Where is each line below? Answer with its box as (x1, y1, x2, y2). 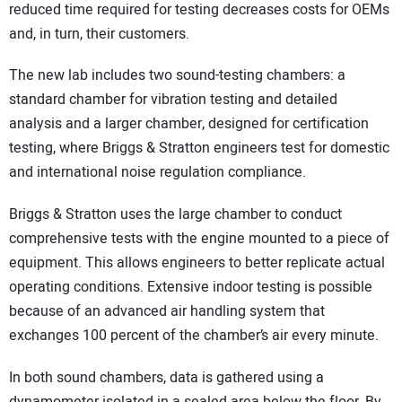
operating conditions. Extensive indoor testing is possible (9, 275, 372, 298)
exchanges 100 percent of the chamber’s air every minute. (9, 324, 379, 346)
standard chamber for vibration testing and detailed (9, 89, 337, 111)
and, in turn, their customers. (9, 22, 189, 45)
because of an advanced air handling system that (9, 300, 325, 322)
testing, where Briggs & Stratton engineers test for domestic (9, 137, 389, 160)
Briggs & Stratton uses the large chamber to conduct (9, 203, 342, 225)
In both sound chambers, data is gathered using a (9, 366, 324, 389)
